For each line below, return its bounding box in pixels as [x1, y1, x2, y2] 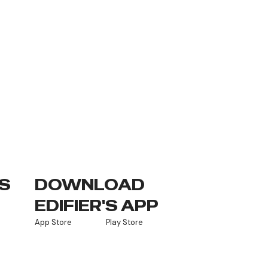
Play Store [105, 217, 143, 227]
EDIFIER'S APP [34, 195, 159, 216]
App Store [34, 217, 72, 227]
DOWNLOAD [34, 174, 145, 195]
